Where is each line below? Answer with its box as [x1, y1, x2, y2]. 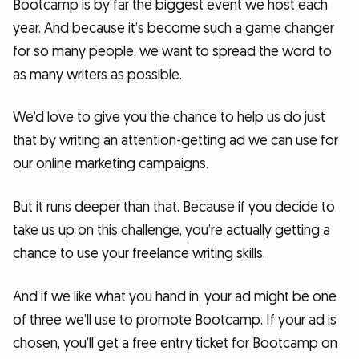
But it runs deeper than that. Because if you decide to [13, 198, 335, 217]
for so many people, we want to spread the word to [13, 42, 332, 61]
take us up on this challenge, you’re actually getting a [13, 221, 330, 240]
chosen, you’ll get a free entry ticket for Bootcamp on [13, 333, 337, 353]
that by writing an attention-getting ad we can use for [13, 131, 338, 151]
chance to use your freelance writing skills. [13, 244, 265, 264]
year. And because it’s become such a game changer [13, 18, 334, 38]
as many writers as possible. [13, 65, 182, 84]
